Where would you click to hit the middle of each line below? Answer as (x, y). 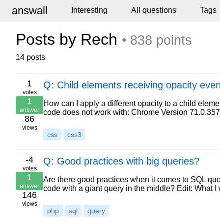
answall (30, 11)
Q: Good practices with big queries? (121, 161)
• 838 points (157, 40)
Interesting (89, 10)
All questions (154, 10)
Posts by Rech (69, 39)
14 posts (30, 57)
